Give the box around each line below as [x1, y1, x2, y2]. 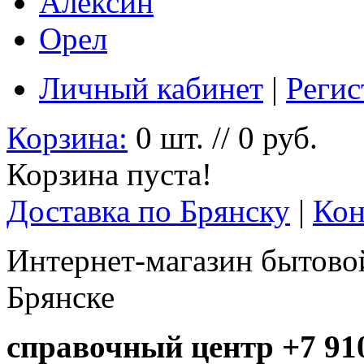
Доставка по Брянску [6, 193, 290, 228]
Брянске [6, 279, 115, 314]
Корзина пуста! [6, 156, 212, 192]
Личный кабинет [39, 70, 263, 106]
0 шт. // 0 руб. [136, 119, 318, 155]
